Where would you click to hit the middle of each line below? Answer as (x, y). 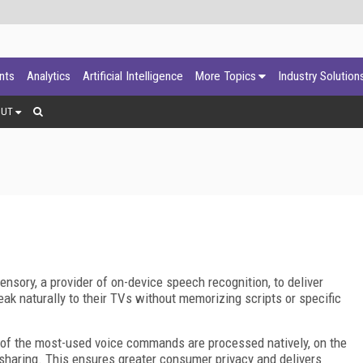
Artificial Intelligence (133, 76)
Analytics (49, 76)
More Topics (226, 76)
